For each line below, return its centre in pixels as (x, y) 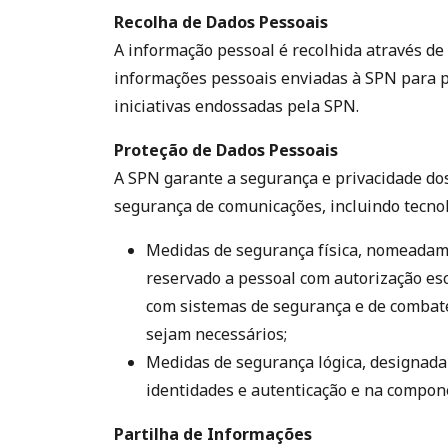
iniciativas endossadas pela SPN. (236, 106)
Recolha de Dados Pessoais (221, 22)
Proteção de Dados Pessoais (226, 150)
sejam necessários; (216, 334)
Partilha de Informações (213, 434)
